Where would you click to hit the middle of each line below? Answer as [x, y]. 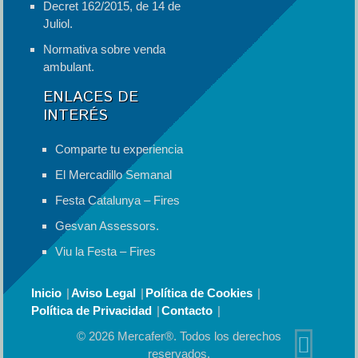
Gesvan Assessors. [107, 225]
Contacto [187, 310]
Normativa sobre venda [105, 49]
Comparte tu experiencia [119, 149]
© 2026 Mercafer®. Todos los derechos [179, 336]
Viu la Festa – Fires [105, 251]
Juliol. [58, 23]
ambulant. [69, 66]
